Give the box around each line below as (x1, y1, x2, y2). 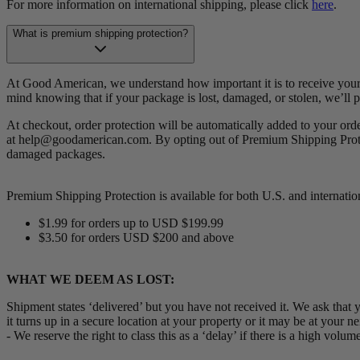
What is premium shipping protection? (13, 27, 188, 39)
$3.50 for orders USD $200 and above (39, 230, 234, 244)
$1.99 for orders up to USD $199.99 (39, 215, 223, 230)
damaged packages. (6, 146, 105, 161)
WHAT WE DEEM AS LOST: (6, 272, 174, 286)
